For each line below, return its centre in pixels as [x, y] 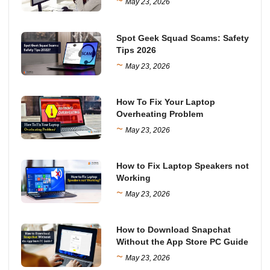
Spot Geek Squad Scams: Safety [183, 38]
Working [134, 177]
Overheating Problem [160, 114]
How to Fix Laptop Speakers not [183, 165]
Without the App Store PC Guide [183, 242]
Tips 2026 [137, 50]
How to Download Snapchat [174, 230]
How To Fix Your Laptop [166, 102]
